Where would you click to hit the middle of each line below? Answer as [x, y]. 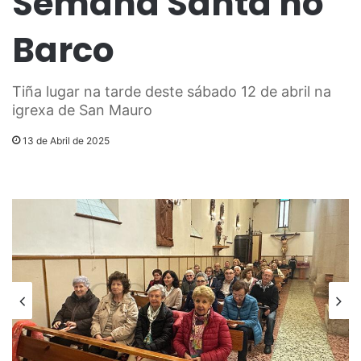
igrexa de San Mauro [82, 110]
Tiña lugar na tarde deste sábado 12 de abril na [172, 92]
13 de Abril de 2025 [66, 141]
